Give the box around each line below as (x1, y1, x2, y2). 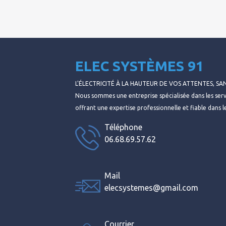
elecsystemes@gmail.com (104, 183, 199, 192)
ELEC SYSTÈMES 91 (75, 58, 204, 74)
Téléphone (104, 122, 143, 132)
